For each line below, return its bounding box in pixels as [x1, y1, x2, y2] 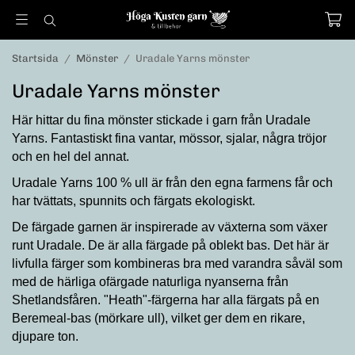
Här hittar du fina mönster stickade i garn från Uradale [12, 113, 311, 127]
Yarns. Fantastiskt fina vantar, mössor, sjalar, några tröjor [12, 132, 326, 145]
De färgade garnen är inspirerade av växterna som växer [12, 220, 327, 234]
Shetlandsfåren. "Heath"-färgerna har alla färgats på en [12, 293, 319, 307]
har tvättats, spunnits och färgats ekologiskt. [12, 194, 258, 208]
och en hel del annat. [12, 150, 129, 163]
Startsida [12, 52, 59, 64]
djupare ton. [12, 330, 78, 343]
